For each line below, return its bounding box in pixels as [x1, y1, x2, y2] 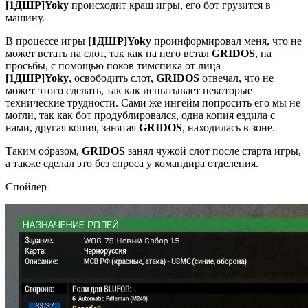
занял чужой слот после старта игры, [125, 145, 301, 157]
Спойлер [5, 181, 47, 193]
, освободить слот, [69, 72, 156, 85]
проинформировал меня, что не [151, 35, 302, 47]
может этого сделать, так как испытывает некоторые [5, 85, 252, 97]
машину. [5, 12, 45, 24]
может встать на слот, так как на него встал [5, 47, 212, 60]
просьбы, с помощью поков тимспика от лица [5, 60, 221, 72]
